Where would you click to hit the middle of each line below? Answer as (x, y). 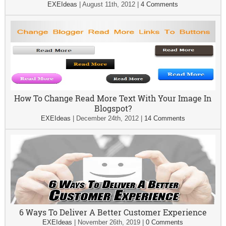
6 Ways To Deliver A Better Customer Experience (113, 212)
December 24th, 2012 (107, 119)
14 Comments (164, 119)
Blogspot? (113, 108)
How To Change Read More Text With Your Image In (113, 98)
